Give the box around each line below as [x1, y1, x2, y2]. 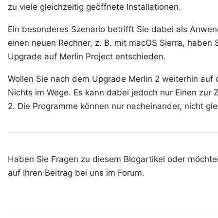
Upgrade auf [8, 52, 59, 61]
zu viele [8, 2, 40, 12]
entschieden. [113, 52, 166, 61]
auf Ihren [8, 168, 45, 178]
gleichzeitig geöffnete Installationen [40, 2, 179, 12]
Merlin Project [59, 52, 113, 61]
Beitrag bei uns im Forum [45, 168, 142, 178]
